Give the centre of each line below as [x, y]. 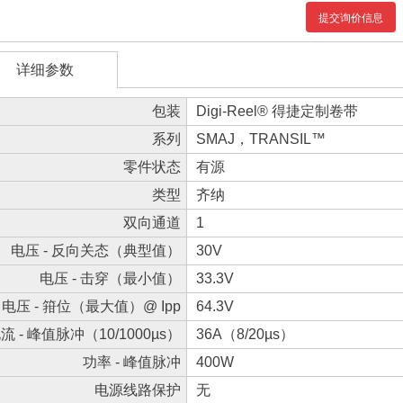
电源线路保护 [138, 390]
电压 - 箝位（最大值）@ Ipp [91, 306]
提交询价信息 [351, 18]
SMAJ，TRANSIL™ [261, 139]
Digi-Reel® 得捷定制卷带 [277, 111]
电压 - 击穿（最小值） [110, 278]
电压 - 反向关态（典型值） [96, 251]
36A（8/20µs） [245, 334]
